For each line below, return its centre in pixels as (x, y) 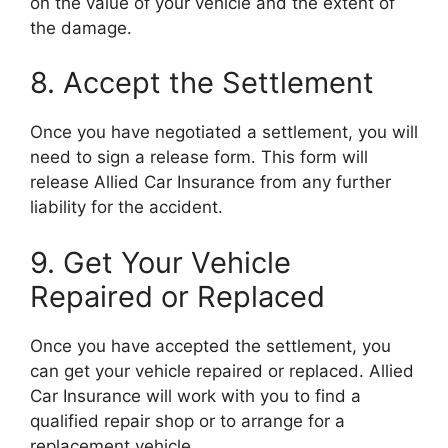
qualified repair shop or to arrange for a (187, 420)
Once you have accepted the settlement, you (210, 345)
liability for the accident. (126, 207)
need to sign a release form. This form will (199, 157)
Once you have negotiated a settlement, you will (224, 132)
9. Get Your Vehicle (160, 262)
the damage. (81, 27)
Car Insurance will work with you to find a (195, 395)
